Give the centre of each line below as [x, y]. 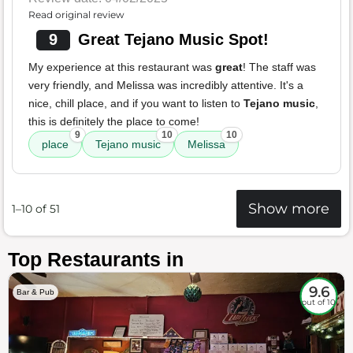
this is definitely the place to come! [114, 122]
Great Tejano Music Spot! [173, 40]
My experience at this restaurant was [122, 67]
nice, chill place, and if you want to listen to [136, 104]
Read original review [76, 15]
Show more [289, 209]
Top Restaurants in [96, 260]
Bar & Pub [35, 292]
